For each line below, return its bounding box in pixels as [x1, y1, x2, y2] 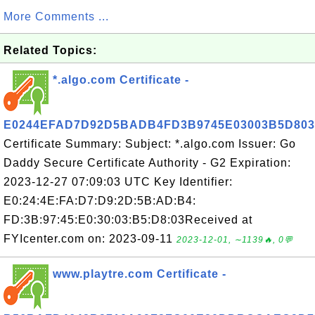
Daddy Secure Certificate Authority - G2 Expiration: [4, 157, 291, 169]
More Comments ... [4, 11, 109, 22]
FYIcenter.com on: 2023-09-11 [4, 233, 176, 245]
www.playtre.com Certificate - [53, 268, 226, 280]
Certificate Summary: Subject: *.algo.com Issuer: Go [4, 138, 296, 150]
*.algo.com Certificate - [53, 74, 189, 86]
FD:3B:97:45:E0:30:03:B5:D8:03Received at [4, 214, 252, 226]
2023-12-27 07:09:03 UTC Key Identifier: [4, 176, 233, 188]
